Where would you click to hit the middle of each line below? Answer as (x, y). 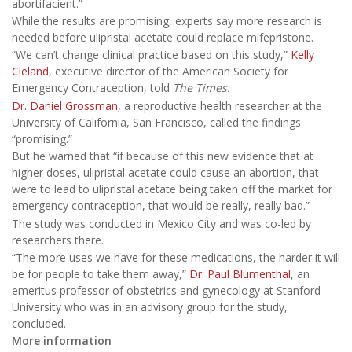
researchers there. (58, 240)
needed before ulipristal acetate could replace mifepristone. (163, 38)
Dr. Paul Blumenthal (240, 274)
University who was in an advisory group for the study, (150, 307)
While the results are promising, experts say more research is (167, 21)
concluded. (39, 324)
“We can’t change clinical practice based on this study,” (151, 55)
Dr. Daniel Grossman (65, 105)
